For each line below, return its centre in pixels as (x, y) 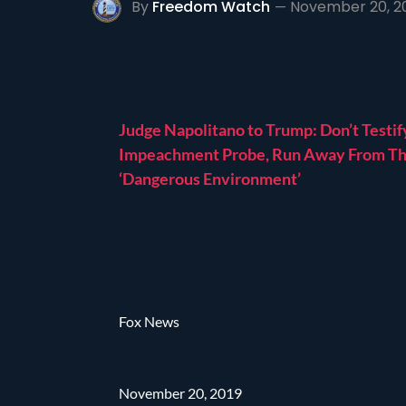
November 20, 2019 (181, 392)
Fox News (150, 321)
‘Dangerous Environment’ (210, 178)
